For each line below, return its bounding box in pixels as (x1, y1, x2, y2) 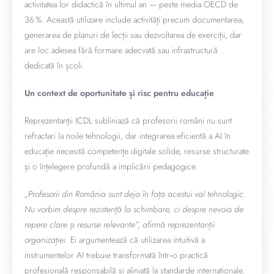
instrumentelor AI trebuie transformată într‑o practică (24, 249, 208, 261)
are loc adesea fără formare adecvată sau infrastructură (24, 44, 218, 56)
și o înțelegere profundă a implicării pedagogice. (24, 160, 198, 172)
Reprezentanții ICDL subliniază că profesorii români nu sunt (24, 114, 232, 127)
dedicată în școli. (24, 59, 84, 72)
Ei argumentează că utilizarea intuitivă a (68, 234, 205, 246)
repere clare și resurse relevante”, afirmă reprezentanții (24, 218, 215, 231)
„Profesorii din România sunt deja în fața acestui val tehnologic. (24, 188, 246, 200)
